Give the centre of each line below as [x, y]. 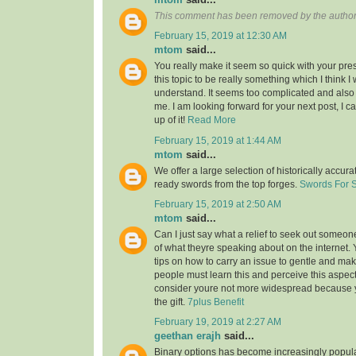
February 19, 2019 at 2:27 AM [218, 322]
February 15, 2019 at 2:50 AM [218, 204]
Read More [212, 120]
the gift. [171, 302]
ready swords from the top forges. [227, 184]
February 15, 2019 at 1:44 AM [218, 140]
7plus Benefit [216, 302]
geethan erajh [188, 336]
